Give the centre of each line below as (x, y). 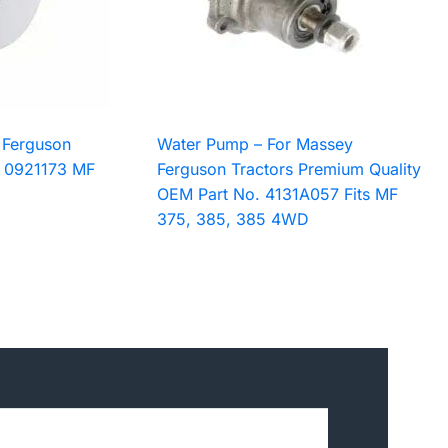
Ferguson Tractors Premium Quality (289, 168)
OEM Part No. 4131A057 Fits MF (278, 193)
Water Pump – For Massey (255, 143)
